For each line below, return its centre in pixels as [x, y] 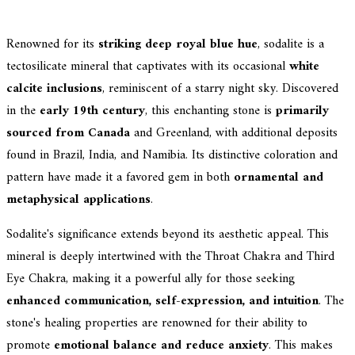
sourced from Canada [68, 133]
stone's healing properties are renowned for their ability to [157, 323]
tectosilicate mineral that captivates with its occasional [148, 66]
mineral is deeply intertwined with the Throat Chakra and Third [170, 256]
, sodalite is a [291, 44]
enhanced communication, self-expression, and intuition [162, 301]
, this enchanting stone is [210, 111]
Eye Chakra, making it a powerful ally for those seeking [151, 279]
